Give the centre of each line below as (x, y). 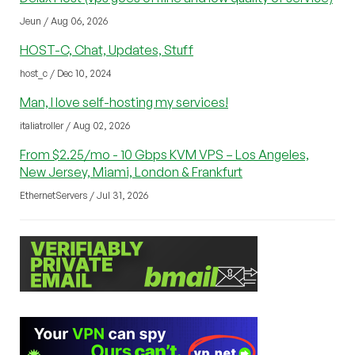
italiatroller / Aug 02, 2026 (75, 125)
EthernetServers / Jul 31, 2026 (84, 195)
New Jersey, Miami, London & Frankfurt (131, 172)
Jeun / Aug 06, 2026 (64, 21)
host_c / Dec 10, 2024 (66, 73)
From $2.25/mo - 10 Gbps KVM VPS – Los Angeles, (164, 154)
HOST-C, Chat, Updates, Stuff (107, 50)
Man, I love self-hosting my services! (124, 102)
